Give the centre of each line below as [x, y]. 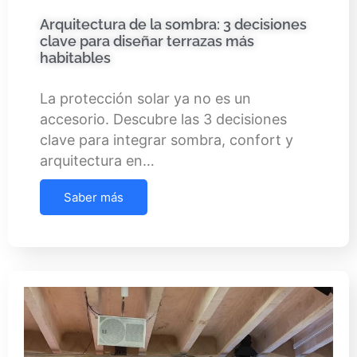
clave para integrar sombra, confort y [167, 139]
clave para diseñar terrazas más [147, 41]
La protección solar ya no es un [145, 98]
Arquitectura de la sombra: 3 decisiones [173, 24]
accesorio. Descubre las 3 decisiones [163, 119]
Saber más [94, 197]
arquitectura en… [97, 160]
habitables [75, 57]
